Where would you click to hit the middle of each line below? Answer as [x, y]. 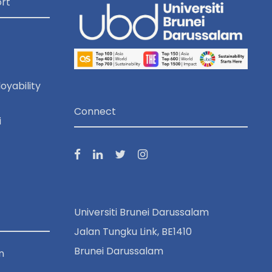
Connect [95, 111]
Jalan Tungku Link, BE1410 [133, 231]
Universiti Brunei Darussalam [141, 212]
